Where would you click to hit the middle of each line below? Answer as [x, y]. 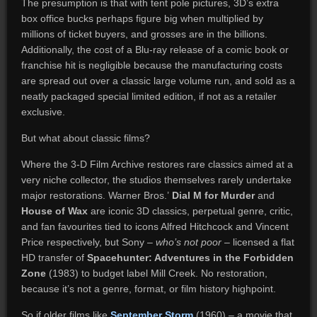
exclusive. [43, 112]
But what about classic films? [85, 138]
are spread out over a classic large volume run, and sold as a [158, 81]
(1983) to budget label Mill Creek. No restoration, [156, 273]
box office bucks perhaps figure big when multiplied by [142, 18]
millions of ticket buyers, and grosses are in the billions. [144, 34]
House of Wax [54, 211]
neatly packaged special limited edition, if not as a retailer [149, 96]
